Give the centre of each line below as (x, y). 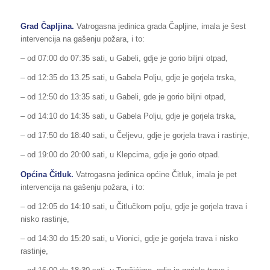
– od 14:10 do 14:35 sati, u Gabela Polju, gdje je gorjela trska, (128, 116)
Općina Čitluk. (48, 174)
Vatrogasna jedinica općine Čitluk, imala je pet (156, 174)
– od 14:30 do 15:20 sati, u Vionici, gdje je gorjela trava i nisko (129, 238)
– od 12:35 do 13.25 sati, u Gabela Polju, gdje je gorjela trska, (128, 78)
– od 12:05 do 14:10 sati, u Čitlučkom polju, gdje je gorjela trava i (133, 206)
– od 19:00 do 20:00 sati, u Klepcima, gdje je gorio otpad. (120, 155)
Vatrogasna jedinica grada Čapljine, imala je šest (161, 27)
